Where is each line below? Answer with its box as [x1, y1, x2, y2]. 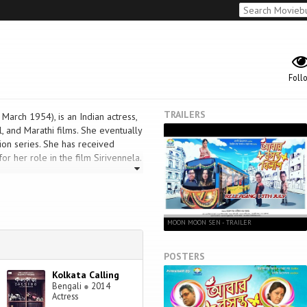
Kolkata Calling [51, 269, 119, 282]
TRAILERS [164, 108, 206, 121]
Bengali [51, 280, 84, 292]
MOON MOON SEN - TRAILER [167, 217, 251, 227]
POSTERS [164, 249, 205, 262]
